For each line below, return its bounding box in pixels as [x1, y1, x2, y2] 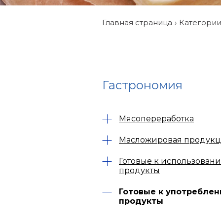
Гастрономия [102, 78, 183, 92]
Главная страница [102, 18, 172, 27]
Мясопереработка [119, 114, 194, 123]
